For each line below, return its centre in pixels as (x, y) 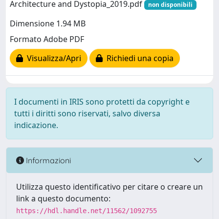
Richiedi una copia (138, 58)
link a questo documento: (63, 198)
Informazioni (47, 160)
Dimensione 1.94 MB (48, 24)
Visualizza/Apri (52, 58)
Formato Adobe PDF (47, 39)
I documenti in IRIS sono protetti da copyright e (102, 102)
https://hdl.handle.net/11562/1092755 (87, 211)
